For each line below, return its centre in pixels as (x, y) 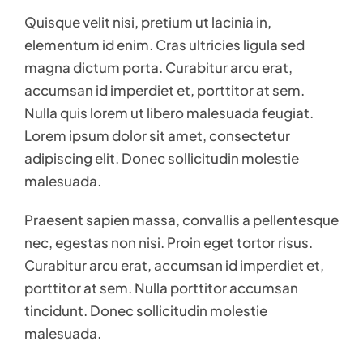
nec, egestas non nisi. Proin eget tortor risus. (169, 242)
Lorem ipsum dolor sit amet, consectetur (157, 135)
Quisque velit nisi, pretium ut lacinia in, (148, 21)
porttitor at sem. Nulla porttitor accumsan (161, 287)
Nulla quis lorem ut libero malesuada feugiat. (169, 112)
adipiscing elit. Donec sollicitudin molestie (162, 158)
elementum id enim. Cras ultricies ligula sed (164, 44)
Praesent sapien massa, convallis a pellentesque (181, 219)
